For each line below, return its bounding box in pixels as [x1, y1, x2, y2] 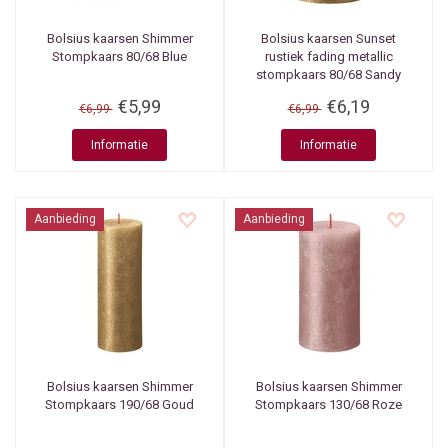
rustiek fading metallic [264, 49, 393, 64]
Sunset [353, 31, 396, 46]
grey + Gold [295, 85, 362, 100]
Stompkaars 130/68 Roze [255, 397, 402, 412]
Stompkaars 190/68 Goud [45, 397, 194, 412]
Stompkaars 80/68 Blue [52, 49, 187, 64]
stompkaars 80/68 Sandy [256, 67, 401, 82]
